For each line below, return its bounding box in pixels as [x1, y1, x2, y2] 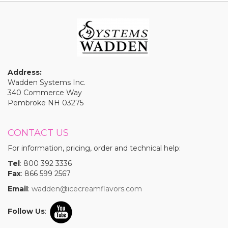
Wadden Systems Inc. [8, 78, 85, 88]
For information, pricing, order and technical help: [8, 144, 181, 153]
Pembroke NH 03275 [8, 98, 83, 108]
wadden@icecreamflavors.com [32, 184, 142, 194]
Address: [8, 68, 42, 77]
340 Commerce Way [8, 88, 82, 98]
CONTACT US [8, 127, 69, 139]
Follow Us [8, 207, 45, 216]
